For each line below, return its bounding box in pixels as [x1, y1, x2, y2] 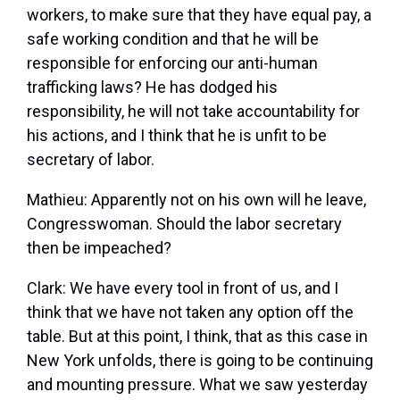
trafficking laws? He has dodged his [27, 78, 278, 97]
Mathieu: [27, 190, 91, 210]
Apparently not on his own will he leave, [91, 190, 366, 210]
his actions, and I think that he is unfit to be [27, 126, 327, 146]
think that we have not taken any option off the [27, 303, 354, 322]
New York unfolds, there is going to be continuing [27, 351, 373, 371]
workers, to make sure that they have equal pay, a [27, 5, 371, 25]
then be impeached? [27, 238, 171, 258]
